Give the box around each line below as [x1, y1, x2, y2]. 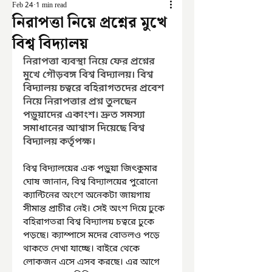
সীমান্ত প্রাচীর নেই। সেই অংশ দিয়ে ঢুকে [23, 203, 167, 215]
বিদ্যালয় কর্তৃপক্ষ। [23, 135, 95, 149]
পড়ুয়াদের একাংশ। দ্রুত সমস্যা [23, 109, 148, 122]
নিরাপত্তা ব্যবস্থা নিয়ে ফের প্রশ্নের [23, 55, 157, 69]
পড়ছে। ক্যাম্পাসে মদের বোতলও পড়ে [23, 229, 162, 242]
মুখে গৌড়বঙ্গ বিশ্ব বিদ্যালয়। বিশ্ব [23, 69, 155, 82]
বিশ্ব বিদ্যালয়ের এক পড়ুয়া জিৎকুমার [23, 163, 160, 175]
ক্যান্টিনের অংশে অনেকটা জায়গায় [23, 189, 152, 202]
